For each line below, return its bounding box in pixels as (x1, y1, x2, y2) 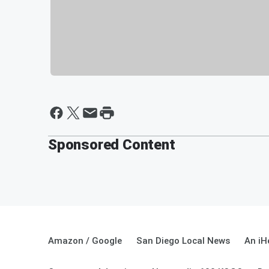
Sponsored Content (48, 136, 175, 153)
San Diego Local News (136, 235, 230, 246)
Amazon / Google (48, 235, 122, 246)
